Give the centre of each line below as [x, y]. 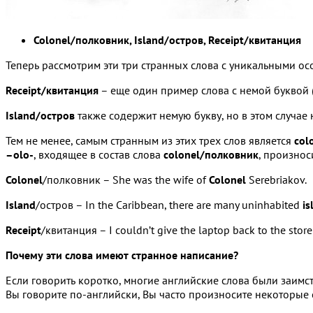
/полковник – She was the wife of [126, 179]
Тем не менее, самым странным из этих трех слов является [150, 140]
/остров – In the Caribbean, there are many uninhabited [169, 204]
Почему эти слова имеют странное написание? [122, 255]
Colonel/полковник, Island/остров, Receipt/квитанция [167, 39]
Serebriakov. [276, 179]
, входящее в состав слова [99, 154]
